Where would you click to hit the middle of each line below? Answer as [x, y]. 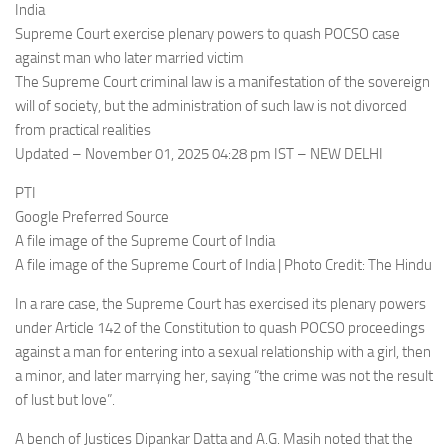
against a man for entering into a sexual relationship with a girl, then [223, 352]
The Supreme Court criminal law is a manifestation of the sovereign [222, 82]
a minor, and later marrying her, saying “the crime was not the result [224, 376]
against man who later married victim [129, 58]
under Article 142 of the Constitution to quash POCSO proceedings [220, 328]
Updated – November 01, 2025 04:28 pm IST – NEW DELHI [199, 154]
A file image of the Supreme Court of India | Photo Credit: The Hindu [223, 265]
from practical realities [83, 130]
